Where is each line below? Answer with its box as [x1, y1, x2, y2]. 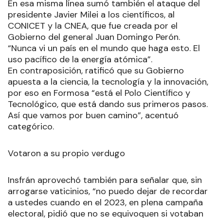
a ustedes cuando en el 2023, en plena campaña [8, 196, 203, 208]
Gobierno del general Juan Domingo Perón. [8, 31, 180, 43]
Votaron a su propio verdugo [8, 147, 125, 159]
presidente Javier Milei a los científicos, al [8, 8, 175, 20]
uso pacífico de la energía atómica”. [8, 53, 155, 65]
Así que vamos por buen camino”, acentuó [8, 109, 179, 121]
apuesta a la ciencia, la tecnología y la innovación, [8, 75, 208, 88]
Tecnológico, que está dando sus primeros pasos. [8, 98, 208, 110]
